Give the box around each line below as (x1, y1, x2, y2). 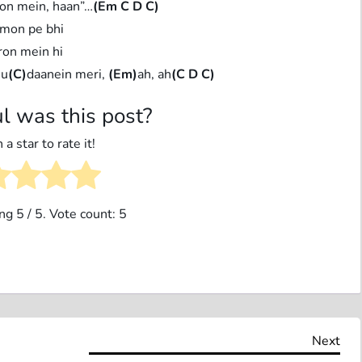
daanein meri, (27, 65, 109, 83)
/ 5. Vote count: (23, 204, 119, 223)
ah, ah (137, 65, 172, 83)
